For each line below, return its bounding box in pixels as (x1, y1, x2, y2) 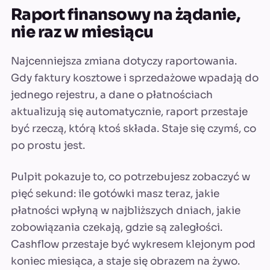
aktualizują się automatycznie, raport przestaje (11, 105, 248, 119)
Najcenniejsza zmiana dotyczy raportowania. (11, 55, 237, 68)
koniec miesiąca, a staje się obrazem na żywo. (11, 255, 240, 268)
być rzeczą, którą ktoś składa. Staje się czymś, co (11, 122, 256, 136)
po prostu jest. (11, 139, 85, 152)
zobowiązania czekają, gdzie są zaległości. (11, 221, 222, 234)
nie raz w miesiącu (11, 22, 154, 43)
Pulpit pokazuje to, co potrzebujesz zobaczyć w (11, 171, 250, 184)
